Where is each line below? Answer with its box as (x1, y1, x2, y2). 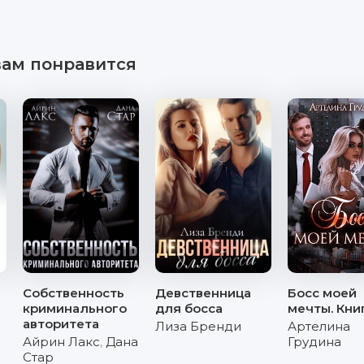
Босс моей (288, 285, 357, 301)
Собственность (22, 285, 124, 301)
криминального (22, 301, 127, 316)
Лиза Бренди (154, 318, 241, 334)
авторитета (22, 316, 99, 331)
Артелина (288, 318, 350, 334)
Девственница (154, 285, 251, 301)
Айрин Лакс (22, 334, 100, 349)
